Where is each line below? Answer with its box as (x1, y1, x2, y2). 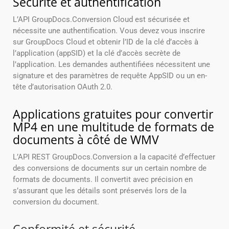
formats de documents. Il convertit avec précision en (13, 175, 193, 185)
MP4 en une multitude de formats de (13, 119, 214, 135)
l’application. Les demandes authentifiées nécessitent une (13, 60, 210, 70)
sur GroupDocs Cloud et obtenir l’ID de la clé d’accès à (13, 37, 198, 47)
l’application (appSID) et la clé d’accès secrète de (13, 49, 180, 58)
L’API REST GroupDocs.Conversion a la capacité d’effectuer (13, 152, 215, 162)
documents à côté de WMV (13, 131, 159, 148)
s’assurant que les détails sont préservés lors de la (13, 186, 187, 196)
